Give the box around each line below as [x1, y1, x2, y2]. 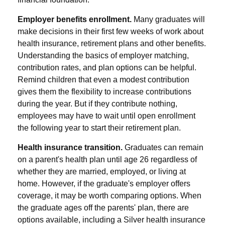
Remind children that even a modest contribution [18, 75, 189, 84]
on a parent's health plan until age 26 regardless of [18, 155, 197, 164]
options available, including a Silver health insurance [18, 215, 205, 224]
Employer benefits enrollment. [18, 15, 132, 24]
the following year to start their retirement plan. [18, 123, 181, 132]
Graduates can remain [125, 143, 203, 152]
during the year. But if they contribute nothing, [18, 99, 177, 108]
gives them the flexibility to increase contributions [18, 87, 191, 96]
